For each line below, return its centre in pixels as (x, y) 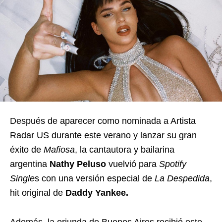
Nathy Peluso (77, 164)
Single (22, 178)
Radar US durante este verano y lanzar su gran (103, 135)
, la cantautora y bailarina (125, 150)
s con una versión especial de (95, 178)
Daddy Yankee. (97, 193)
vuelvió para (133, 164)
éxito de (27, 150)
